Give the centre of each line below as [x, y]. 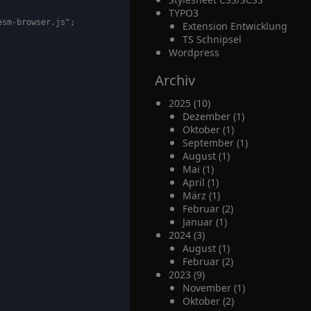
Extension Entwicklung [235, 26]
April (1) [200, 182]
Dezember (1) [213, 116]
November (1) [213, 288]
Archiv [175, 80]
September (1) [215, 143]
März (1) [201, 195]
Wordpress [194, 52]
